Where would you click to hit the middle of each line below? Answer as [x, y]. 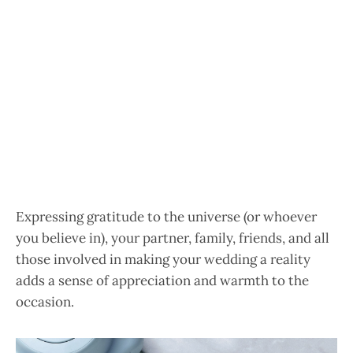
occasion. [45, 302]
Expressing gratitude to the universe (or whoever [166, 217]
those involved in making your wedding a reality [163, 260]
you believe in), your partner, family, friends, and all [173, 238]
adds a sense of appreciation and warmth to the [162, 281]
